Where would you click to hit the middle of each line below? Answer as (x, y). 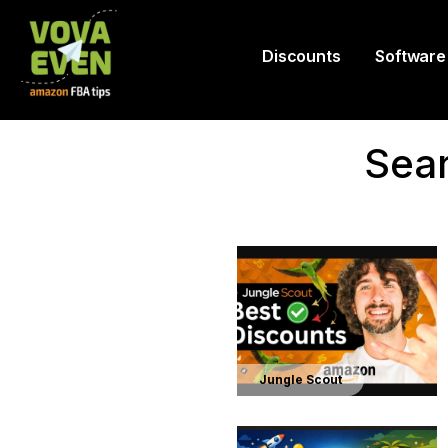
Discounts (301, 55)
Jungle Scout (300, 379)
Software (410, 55)
